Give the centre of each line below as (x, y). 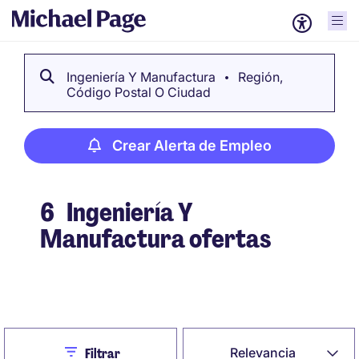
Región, (259, 77)
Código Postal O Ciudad (139, 92)
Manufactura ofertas (155, 239)
